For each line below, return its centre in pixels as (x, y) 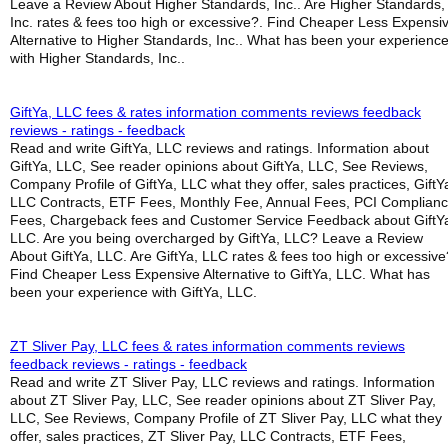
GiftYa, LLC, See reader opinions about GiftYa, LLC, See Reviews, (219, 166)
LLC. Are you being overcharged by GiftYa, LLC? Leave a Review (216, 238)
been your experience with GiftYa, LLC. (133, 292)
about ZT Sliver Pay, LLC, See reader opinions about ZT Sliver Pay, (223, 400)
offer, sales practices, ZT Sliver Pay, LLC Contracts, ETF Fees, (208, 436)
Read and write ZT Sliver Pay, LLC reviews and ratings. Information (222, 382)
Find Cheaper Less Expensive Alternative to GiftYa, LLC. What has (220, 274)
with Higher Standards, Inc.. (97, 58)
